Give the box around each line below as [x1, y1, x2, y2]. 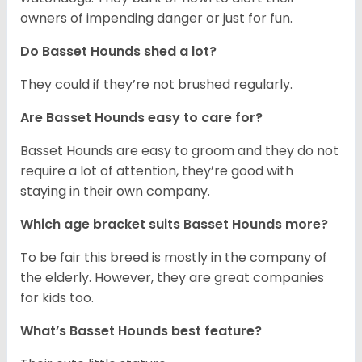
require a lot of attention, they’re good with [20, 162, 293, 181]
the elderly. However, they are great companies [20, 268, 324, 288]
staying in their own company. [20, 182, 210, 201]
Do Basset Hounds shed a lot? [20, 42, 217, 61]
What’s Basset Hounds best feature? [20, 322, 262, 341]
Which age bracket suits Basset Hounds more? [20, 215, 328, 234]
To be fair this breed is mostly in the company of [20, 248, 327, 267]
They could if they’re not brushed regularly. [20, 75, 293, 95]
